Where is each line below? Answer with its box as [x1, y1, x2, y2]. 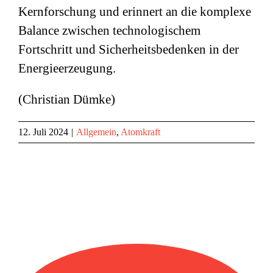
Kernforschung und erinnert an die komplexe [18, 4, 251, 19]
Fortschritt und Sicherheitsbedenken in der [18, 42, 239, 57]
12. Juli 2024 [18, 127, 68, 137]
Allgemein [76, 127, 116, 137]
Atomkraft [121, 127, 160, 137]
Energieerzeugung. [18, 61, 116, 76]
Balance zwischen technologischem [18, 23, 200, 38]
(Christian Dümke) [18, 92, 115, 107]
